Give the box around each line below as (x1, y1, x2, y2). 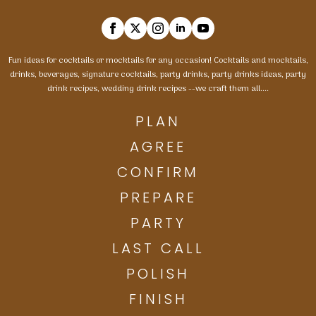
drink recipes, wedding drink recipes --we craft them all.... (47, 82, 269, 97)
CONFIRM (117, 162, 199, 183)
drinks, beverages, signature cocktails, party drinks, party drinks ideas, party (10, 68, 306, 83)
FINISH (128, 289, 188, 310)
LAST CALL (111, 238, 205, 259)
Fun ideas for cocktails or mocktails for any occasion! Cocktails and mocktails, (8, 54, 308, 68)
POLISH (126, 264, 190, 284)
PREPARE (119, 188, 197, 208)
